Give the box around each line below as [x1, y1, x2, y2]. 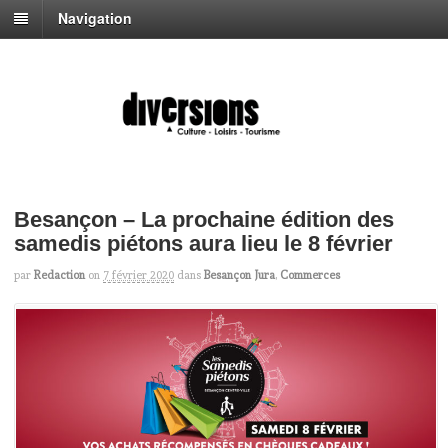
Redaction [34, 267, 85, 282]
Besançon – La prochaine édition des [14, 206, 394, 232]
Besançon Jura [204, 267, 275, 282]
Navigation [58, 8, 132, 29]
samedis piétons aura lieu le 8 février [14, 230, 393, 256]
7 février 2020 [103, 267, 174, 282]
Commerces [280, 267, 340, 282]
